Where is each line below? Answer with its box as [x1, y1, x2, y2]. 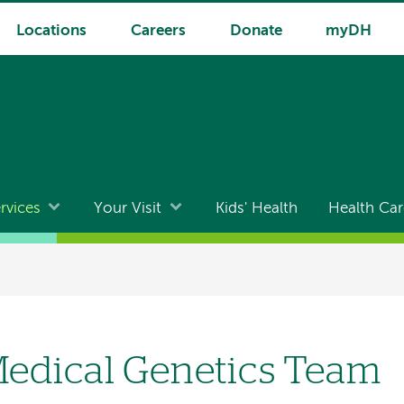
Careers [130, 23, 186, 39]
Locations [15, 23, 87, 39]
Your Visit [94, 201, 162, 217]
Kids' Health [215, 201, 298, 217]
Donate [229, 23, 282, 39]
